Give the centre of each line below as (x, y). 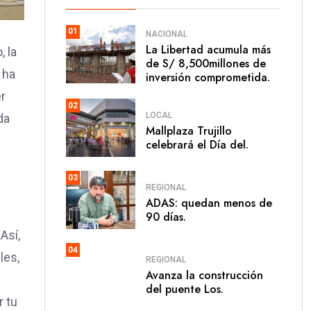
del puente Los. (185, 289)
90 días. (166, 217)
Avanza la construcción (204, 275)
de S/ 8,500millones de (206, 64)
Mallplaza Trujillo (189, 131)
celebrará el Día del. (197, 144)
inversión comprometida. (208, 77)
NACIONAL (167, 34)
